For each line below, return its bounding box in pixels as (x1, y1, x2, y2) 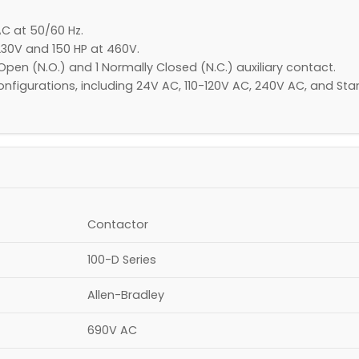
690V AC (87, 322, 137, 338)
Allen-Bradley (87, 287, 164, 303)
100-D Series (87, 252, 156, 268)
